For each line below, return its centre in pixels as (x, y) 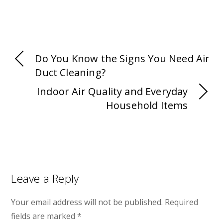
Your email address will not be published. (87, 202)
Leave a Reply (45, 178)
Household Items (147, 105)
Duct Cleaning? (70, 72)
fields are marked (44, 216)
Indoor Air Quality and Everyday (112, 91)
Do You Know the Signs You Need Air (122, 58)
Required (182, 202)
